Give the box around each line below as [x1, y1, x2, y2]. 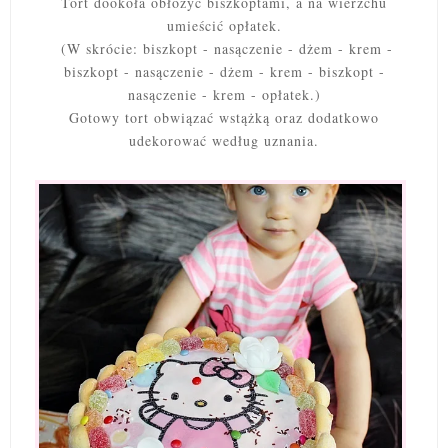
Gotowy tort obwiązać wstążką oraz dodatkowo [69, 108, 379, 128]
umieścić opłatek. [166, 16, 282, 36]
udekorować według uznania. [129, 131, 319, 151]
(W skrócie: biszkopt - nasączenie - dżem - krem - [61, 39, 393, 59]
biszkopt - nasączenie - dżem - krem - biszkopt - [63, 62, 385, 82]
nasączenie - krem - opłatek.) [127, 85, 321, 105]
